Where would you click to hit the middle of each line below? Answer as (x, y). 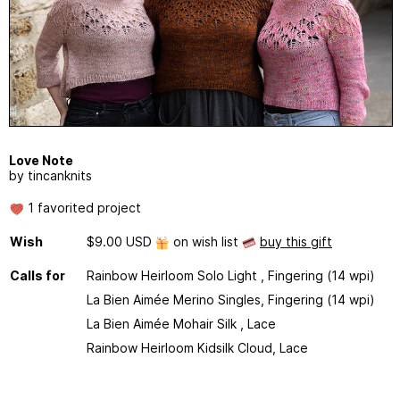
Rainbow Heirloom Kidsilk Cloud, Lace (197, 348)
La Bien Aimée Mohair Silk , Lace (181, 324)
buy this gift (296, 242)
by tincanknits (50, 176)
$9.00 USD (121, 242)
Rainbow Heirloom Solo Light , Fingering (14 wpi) (231, 276)
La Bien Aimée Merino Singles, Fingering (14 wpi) (231, 300)
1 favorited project (83, 208)
